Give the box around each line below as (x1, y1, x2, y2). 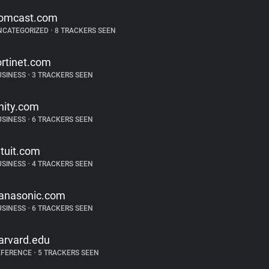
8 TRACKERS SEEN (52, 26, 116, 35)
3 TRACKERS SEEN (29, 71, 93, 79)
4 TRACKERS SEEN (29, 160, 93, 168)
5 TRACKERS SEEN (35, 249, 99, 257)
